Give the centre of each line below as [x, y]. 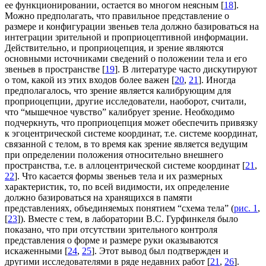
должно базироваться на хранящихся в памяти [99, 197]
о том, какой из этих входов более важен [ [90, 80]
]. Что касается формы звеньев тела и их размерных [118, 176]
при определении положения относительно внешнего [114, 154]
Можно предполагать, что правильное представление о [117, 15]
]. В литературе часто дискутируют [186, 69]
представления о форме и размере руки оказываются [111, 240]
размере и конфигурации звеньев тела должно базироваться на [132, 26]
